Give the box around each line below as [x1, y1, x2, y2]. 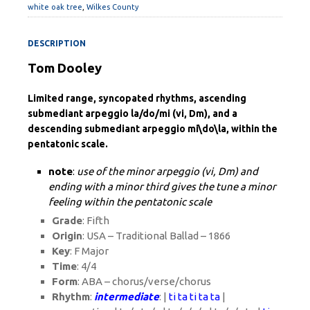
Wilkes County [86, 2, 138, 11]
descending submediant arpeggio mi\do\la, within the [28, 122, 277, 134]
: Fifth [82, 214, 109, 226]
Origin [52, 229, 82, 241]
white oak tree [28, 2, 82, 11]
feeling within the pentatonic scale [48, 195, 212, 208]
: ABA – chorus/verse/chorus [77, 275, 211, 287]
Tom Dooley [28, 60, 102, 75]
